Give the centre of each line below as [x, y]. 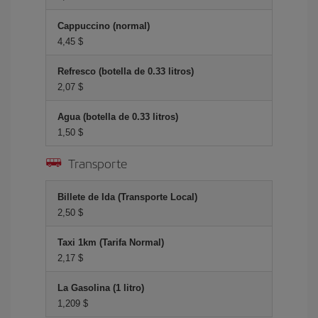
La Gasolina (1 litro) [101, 288]
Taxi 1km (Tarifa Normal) [111, 242]
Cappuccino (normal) [104, 26]
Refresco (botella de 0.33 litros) [126, 71]
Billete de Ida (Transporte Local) [127, 197]
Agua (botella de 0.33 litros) [118, 117]
